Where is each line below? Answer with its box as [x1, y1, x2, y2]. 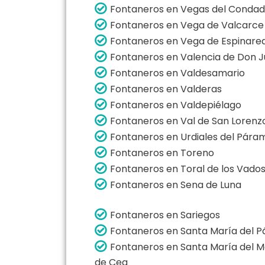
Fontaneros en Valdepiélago [110, 98, 241, 112]
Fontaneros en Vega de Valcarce [110, 18, 264, 32]
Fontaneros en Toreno [110, 146, 214, 160]
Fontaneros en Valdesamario [110, 66, 245, 80]
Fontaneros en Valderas [110, 82, 222, 96]
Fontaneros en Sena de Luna [110, 177, 241, 192]
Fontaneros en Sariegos [110, 208, 220, 222]
